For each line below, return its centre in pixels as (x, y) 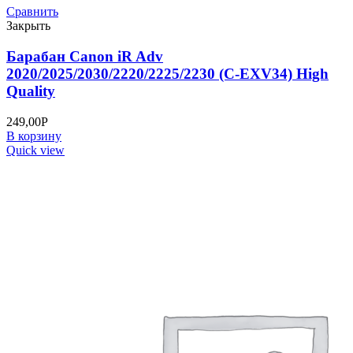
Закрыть (28, 26)
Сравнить (32, 12)
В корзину (34, 136)
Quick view (35, 150)
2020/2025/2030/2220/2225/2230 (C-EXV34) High (167, 74)
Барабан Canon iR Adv (85, 57)
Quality (31, 91)
